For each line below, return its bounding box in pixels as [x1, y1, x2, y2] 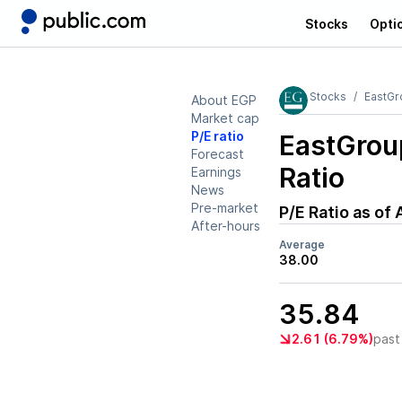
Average [279, 238, 325, 251]
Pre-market [191, 200, 258, 215]
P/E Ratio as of [279, 203, 395, 222]
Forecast [191, 146, 244, 162]
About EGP [191, 92, 257, 108]
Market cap [191, 110, 259, 126]
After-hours [191, 218, 260, 233]
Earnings [191, 164, 241, 179]
